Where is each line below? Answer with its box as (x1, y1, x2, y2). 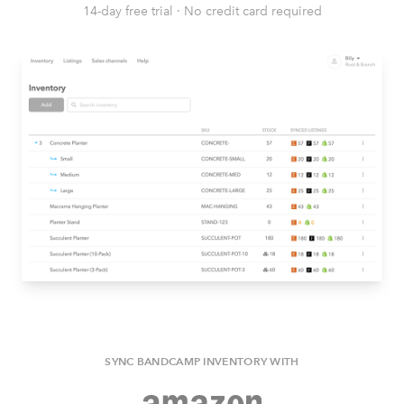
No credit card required (183, 4, 322, 19)
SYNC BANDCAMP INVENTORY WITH (105, 353, 299, 368)
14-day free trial (82, 4, 173, 19)
